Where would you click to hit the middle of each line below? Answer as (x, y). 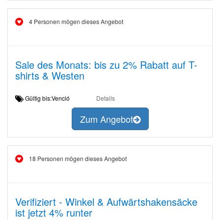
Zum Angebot (106, 119)
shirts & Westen (50, 75)
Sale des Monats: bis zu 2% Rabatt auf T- (106, 65)
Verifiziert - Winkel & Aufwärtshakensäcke (106, 202)
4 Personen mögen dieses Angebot (76, 21)
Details (105, 98)
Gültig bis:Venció (50, 98)
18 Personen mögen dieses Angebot (78, 158)
